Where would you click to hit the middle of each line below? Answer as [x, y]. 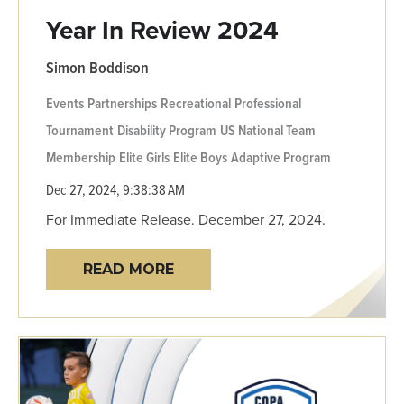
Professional [268, 103]
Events [65, 103]
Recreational [196, 103]
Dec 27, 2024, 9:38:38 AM [115, 189]
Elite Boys [200, 157]
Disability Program [167, 130]
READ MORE [129, 269]
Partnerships [122, 103]
